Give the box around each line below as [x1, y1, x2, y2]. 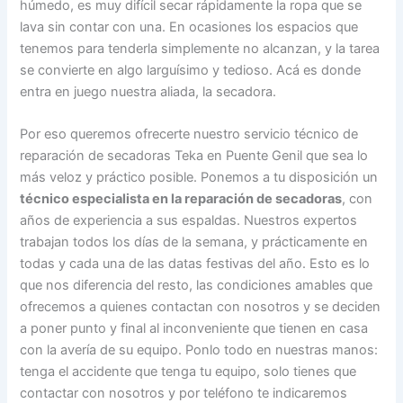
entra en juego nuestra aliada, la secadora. [20, 83, 277, 100]
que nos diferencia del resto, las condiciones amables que [20, 277, 373, 294]
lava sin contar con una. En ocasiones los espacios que [20, 18, 359, 35]
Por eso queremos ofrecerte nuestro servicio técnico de [20, 126, 359, 143]
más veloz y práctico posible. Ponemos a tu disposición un [20, 169, 379, 186]
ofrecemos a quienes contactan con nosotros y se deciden [20, 299, 381, 316]
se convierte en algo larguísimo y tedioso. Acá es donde [20, 61, 362, 78]
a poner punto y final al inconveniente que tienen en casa [20, 320, 369, 337]
